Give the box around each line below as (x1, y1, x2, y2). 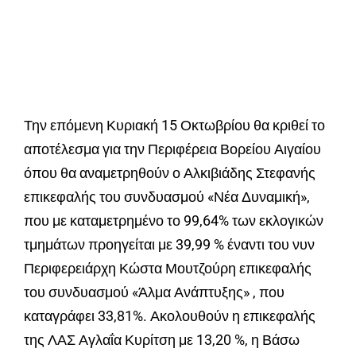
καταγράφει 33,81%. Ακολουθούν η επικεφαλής (24, 307, 315, 324)
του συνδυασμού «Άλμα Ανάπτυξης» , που (24, 283, 284, 300)
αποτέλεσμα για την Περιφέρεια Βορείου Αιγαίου (24, 140, 321, 157)
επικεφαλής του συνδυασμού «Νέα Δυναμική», (24, 188, 310, 205)
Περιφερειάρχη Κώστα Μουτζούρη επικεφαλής (24, 259, 311, 277)
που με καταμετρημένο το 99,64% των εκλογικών (24, 211, 323, 229)
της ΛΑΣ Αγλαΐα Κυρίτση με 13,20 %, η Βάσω (24, 331, 300, 348)
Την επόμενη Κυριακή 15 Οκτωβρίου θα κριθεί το (24, 116, 325, 133)
